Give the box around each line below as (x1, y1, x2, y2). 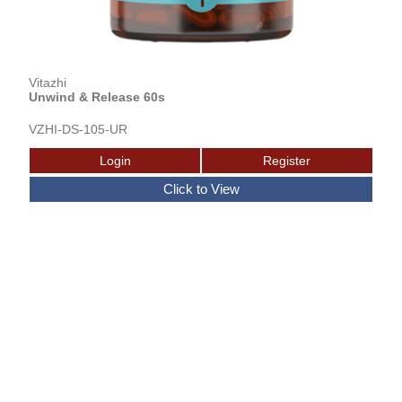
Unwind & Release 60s (29, 89, 166, 104)
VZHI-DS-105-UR (29, 121, 128, 136)
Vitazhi (29, 74, 67, 90)
